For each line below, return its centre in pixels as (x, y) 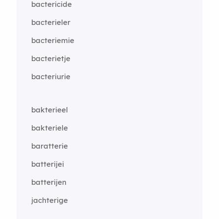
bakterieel (49, 110)
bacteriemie (53, 40)
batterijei (47, 164)
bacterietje (51, 58)
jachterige (49, 200)
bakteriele (49, 128)
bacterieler (51, 22)
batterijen (49, 182)
